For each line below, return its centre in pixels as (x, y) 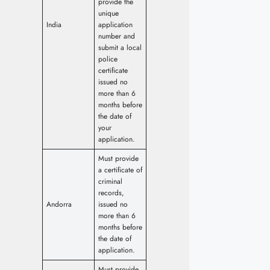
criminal (110, 182)
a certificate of (120, 170)
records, (111, 193)
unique (108, 14)
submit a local (120, 48)
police (108, 59)
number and (117, 36)
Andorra (59, 205)
